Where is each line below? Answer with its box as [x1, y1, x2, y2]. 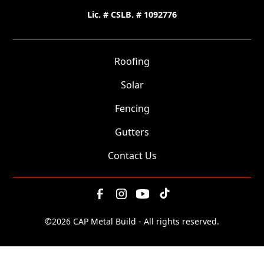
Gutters [115, 125, 149, 138]
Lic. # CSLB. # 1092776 [87, 8, 177, 20]
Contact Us [107, 148, 157, 162]
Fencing [114, 101, 150, 115]
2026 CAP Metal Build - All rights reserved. [52, 215, 219, 227]
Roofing [114, 54, 150, 68]
